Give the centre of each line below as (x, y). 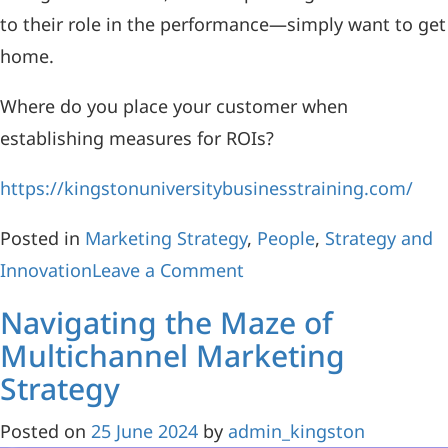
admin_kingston (296, 431)
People (286, 238)
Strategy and (379, 238)
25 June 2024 (144, 431)
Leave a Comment (168, 270)
